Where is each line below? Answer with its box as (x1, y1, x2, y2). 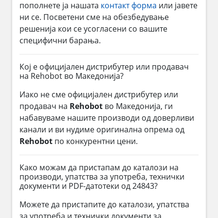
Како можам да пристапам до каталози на (19, 162, 179, 173)
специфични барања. (19, 35, 101, 46)
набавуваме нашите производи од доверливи (19, 112, 194, 123)
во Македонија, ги (103, 100, 173, 111)
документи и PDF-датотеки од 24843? (19, 180, 158, 191)
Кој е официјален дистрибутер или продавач (19, 61, 189, 72)
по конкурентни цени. (53, 135, 138, 146)
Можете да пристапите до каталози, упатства (19, 199, 189, 210)
